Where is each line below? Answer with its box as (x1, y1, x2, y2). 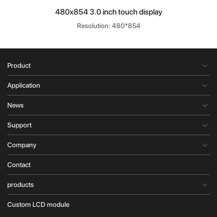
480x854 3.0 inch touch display (55, 7, 162, 17)
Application (7, 81, 40, 90)
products (7, 181, 34, 189)
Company (7, 141, 36, 149)
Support (7, 121, 31, 129)
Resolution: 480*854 (77, 22, 140, 30)
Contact (7, 161, 31, 169)
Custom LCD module (7, 201, 69, 209)
